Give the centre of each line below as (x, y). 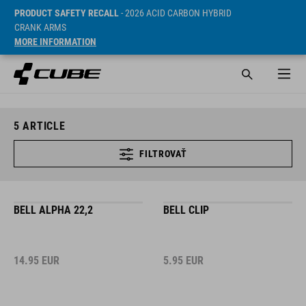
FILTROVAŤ (163, 154)
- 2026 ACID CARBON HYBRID (175, 13)
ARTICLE (42, 126)
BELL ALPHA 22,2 (53, 210)
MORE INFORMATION (55, 42)
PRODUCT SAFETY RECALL (67, 13)
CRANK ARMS (40, 27)
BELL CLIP (186, 210)
